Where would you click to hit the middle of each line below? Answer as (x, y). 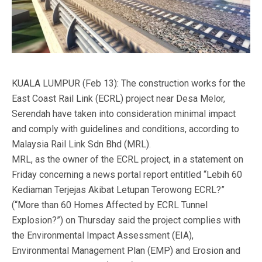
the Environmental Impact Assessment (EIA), (103, 235)
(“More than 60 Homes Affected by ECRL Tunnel (110, 205)
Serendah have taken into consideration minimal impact (124, 114)
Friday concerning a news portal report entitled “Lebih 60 (127, 175)
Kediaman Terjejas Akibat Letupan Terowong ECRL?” (118, 190)
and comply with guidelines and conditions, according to (125, 129)
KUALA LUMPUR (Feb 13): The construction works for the (129, 83)
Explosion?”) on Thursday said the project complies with (126, 220)
